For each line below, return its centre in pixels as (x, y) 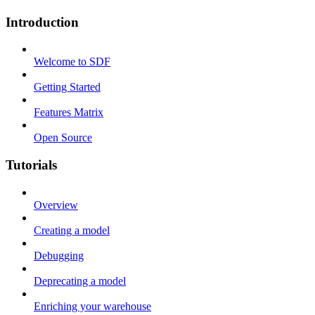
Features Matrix (69, 112)
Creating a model (72, 230)
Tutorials (31, 165)
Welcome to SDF (72, 62)
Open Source (63, 138)
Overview (56, 205)
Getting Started (67, 87)
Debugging (59, 255)
